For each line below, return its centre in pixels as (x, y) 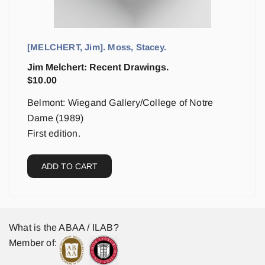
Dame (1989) (56, 118)
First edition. (54, 133)
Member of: (33, 243)
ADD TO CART (70, 166)
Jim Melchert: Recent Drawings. (98, 67)
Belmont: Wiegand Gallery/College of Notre (120, 103)
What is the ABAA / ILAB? (64, 227)
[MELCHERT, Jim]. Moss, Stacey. (97, 47)
